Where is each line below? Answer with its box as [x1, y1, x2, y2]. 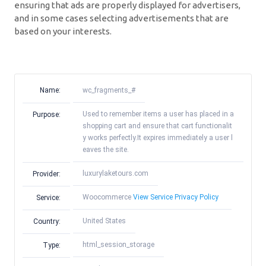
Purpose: [33, 110, 61, 119]
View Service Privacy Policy [133, 193, 218, 202]
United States [83, 217, 126, 226]
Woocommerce [83, 193, 133, 202]
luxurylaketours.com [83, 169, 148, 178]
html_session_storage [83, 240, 154, 249]
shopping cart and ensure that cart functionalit [83, 122, 232, 131]
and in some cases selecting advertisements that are [14, 12, 229, 23]
